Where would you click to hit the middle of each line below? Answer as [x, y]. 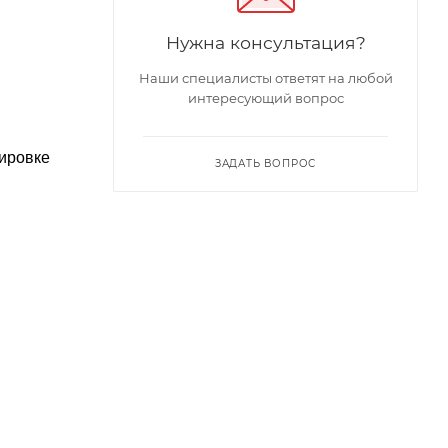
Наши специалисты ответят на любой [265, 77]
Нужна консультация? [265, 42]
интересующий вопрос [265, 97]
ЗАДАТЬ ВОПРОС [265, 163]
